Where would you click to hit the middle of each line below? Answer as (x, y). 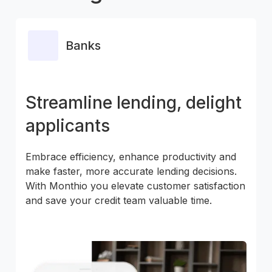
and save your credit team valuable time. (119, 200)
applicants (68, 126)
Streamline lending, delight (134, 103)
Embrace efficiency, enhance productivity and (131, 157)
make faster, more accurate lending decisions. (131, 171)
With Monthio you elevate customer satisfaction (135, 186)
